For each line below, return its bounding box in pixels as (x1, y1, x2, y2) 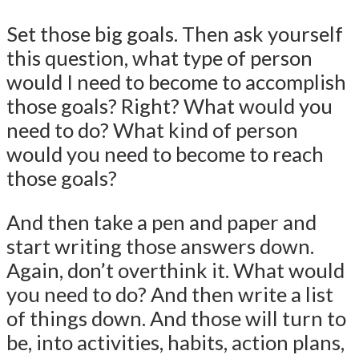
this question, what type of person (6, 45, 313, 70)
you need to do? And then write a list (6, 282, 333, 307)
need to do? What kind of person (6, 117, 298, 142)
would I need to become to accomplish (6, 69, 346, 94)
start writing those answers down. (6, 234, 314, 259)
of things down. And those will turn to (6, 306, 346, 331)
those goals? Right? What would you (6, 93, 333, 118)
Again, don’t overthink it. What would (6, 258, 345, 283)
